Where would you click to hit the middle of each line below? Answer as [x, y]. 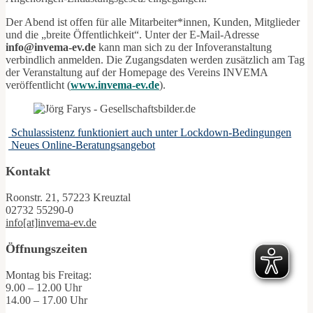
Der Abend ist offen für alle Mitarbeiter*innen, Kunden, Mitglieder [153, 22]
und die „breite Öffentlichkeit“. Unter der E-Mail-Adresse [132, 35]
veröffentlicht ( [38, 85]
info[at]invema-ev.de [51, 223]
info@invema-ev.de [51, 48]
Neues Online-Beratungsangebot [82, 145]
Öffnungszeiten [46, 249]
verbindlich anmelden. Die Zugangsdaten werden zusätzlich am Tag [155, 60]
